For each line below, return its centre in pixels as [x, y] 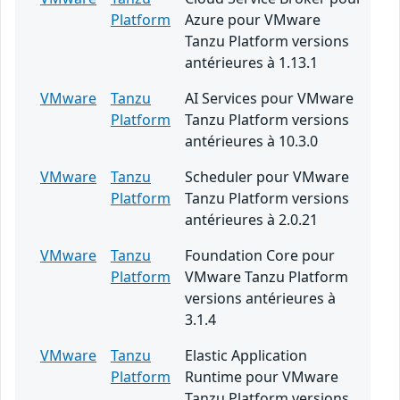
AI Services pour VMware [269, 98]
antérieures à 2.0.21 [251, 219]
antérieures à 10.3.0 [251, 141]
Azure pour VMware [253, 19]
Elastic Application [246, 355]
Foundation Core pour [260, 255]
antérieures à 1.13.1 [251, 62]
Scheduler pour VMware [267, 176]
